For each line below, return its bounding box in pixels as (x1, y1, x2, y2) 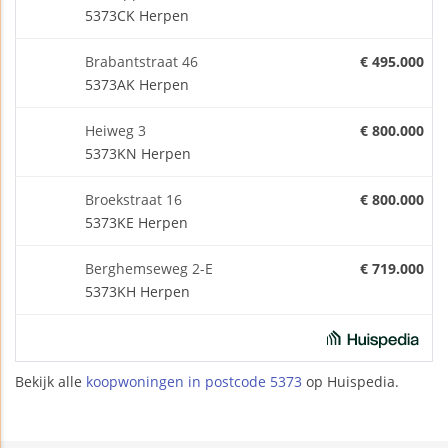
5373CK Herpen (85, 5, 189, 25)
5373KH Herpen (85, 281, 190, 301)
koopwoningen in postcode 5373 (86, 371, 302, 391)
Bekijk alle (15, 371, 86, 391)
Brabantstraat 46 (85, 51, 198, 71)
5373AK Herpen (85, 74, 189, 94)
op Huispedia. (302, 371, 399, 391)
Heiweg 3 (85, 120, 146, 140)
